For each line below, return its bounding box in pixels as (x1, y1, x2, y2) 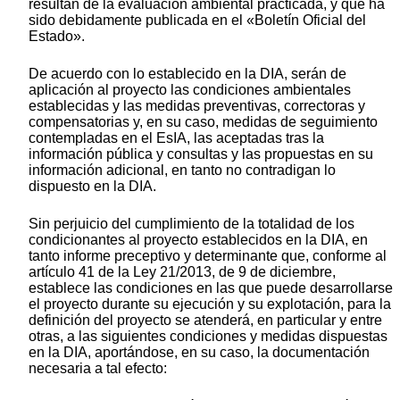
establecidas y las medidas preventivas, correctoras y (29, 97, 365, 113)
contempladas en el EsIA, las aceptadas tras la (29, 129, 324, 146)
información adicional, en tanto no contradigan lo (29, 162, 336, 178)
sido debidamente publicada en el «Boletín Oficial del (29, 12, 366, 28)
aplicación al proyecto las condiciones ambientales (29, 81, 351, 97)
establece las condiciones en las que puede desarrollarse (29, 279, 393, 296)
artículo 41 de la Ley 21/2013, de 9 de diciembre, (29, 263, 336, 279)
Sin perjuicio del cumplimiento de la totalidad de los (29, 215, 354, 231)
